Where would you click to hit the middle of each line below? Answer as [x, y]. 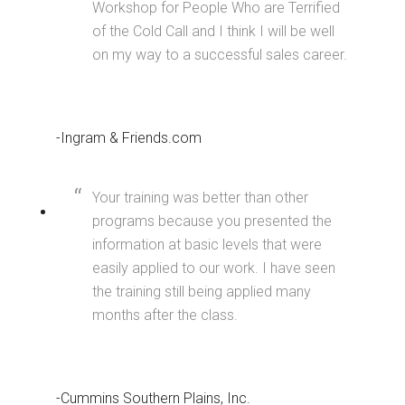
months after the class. [165, 315]
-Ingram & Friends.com [129, 138]
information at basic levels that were [207, 245]
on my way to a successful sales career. [220, 55]
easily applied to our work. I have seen [214, 268]
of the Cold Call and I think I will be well [214, 31]
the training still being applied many [202, 292]
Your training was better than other [201, 198]
